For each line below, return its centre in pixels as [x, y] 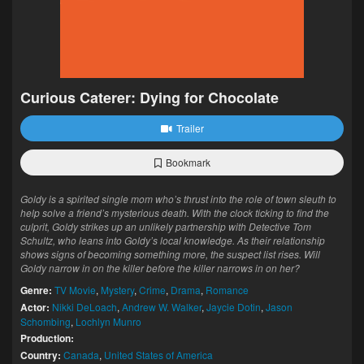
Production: [47, 338]
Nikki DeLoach [84, 307]
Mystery [117, 290]
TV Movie [75, 290]
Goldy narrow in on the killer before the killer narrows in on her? [160, 268]
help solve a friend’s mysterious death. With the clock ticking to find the [175, 212]
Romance [227, 290]
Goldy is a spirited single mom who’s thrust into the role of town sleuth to [178, 199]
